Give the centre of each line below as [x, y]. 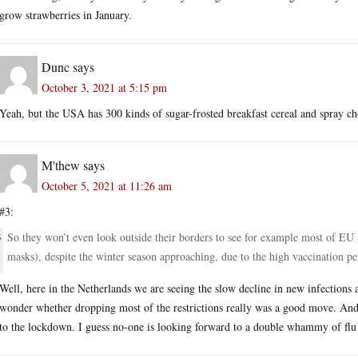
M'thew [61, 165]
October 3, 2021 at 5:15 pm [104, 87]
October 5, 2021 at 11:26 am [107, 185]
